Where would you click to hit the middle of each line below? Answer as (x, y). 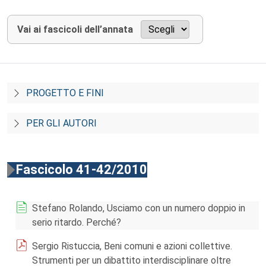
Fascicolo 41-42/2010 (82, 170)
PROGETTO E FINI (65, 93)
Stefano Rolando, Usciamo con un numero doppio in (139, 208)
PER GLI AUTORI (61, 123)
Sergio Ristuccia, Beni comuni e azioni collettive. (132, 246)
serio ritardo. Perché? (77, 222)
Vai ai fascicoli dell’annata (75, 29)
